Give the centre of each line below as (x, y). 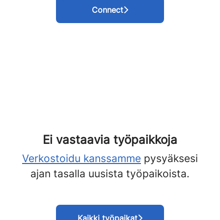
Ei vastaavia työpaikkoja (110, 140)
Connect (108, 10)
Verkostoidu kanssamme (82, 158)
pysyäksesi (169, 158)
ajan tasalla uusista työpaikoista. (110, 174)
